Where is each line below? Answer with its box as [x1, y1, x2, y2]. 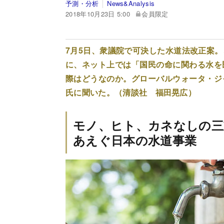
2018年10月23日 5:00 [65, 8, 130, 18]
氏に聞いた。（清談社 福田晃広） [65, 86, 196, 98]
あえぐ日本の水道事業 [73, 131, 197, 148]
